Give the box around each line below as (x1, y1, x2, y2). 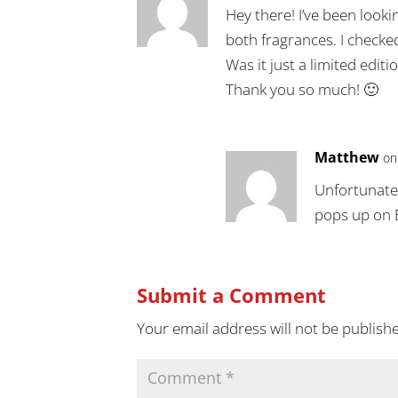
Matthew (314, 147, 380, 167)
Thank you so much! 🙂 (226, 78, 379, 99)
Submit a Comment (137, 281, 327, 308)
